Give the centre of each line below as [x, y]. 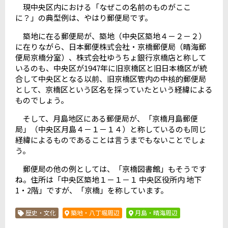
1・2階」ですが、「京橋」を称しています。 [92, 190]
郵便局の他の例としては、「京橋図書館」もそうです [111, 168]
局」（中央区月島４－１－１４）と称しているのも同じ [111, 129]
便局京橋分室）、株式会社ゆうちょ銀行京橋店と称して [111, 57]
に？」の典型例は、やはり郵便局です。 [84, 17]
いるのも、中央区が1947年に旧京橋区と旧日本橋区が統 [111, 68]
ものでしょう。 [46, 100]
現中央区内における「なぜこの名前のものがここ [103, 7]
